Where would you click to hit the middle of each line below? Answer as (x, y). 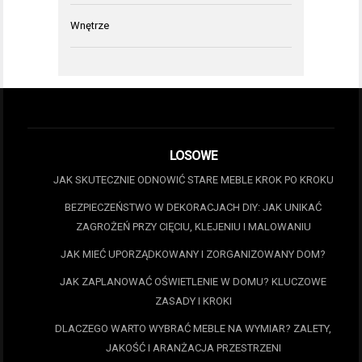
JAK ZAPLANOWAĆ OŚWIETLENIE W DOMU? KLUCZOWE (193, 281)
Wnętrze (90, 25)
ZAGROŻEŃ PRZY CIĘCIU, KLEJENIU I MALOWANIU (193, 226)
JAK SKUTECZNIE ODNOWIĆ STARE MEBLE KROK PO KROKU (193, 179)
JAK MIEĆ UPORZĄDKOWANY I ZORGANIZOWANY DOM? (193, 254)
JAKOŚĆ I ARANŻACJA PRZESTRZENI (193, 347)
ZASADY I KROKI (193, 301)
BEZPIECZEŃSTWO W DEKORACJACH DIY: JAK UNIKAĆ (193, 207)
